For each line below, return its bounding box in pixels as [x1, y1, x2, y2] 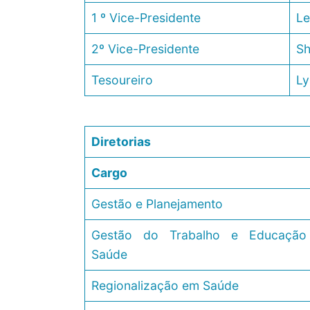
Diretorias [91, 134, 151, 149]
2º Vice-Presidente [91, 41, 199, 56]
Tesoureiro [91, 72, 153, 87]
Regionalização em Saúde [91, 278, 239, 293]
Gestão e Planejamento [91, 197, 223, 212]
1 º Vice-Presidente [91, 10, 201, 25]
